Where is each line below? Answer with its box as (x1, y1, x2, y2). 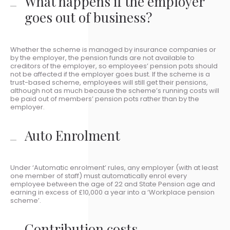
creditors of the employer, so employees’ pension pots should (10, 61, 218, 71)
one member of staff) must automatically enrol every (10, 171, 187, 181)
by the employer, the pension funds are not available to (10, 53, 195, 63)
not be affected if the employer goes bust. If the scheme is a (10, 69, 210, 79)
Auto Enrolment (25, 126, 120, 144)
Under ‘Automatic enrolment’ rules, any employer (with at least (10, 163, 218, 172)
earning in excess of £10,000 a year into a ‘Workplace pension (10, 187, 215, 197)
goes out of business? (25, 8, 152, 26)
